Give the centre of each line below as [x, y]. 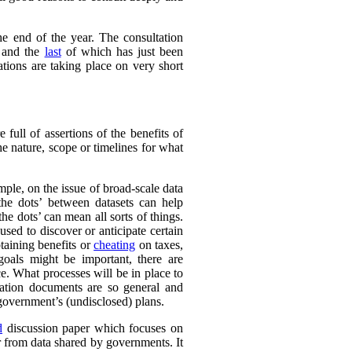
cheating [115, 244]
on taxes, [159, 244]
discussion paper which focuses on [93, 328]
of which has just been [122, 51]
